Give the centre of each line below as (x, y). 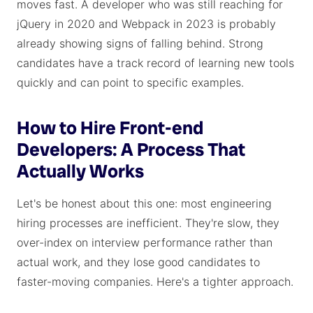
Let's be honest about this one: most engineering (144, 203)
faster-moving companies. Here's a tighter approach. (155, 282)
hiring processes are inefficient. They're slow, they (148, 223)
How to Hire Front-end (110, 128)
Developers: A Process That (131, 150)
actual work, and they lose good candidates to (138, 262)
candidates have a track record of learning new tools (155, 63)
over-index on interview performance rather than (145, 242)
